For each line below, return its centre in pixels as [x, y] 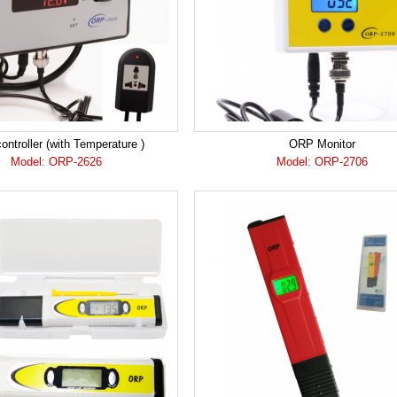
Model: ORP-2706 [322, 162]
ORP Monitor [322, 144]
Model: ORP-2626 [56, 162]
